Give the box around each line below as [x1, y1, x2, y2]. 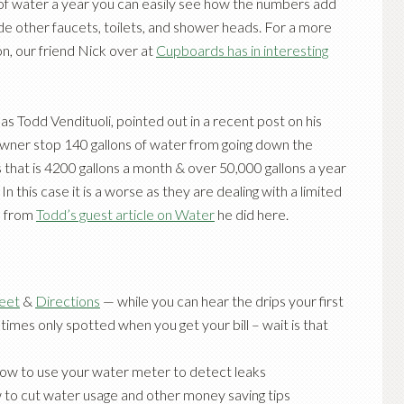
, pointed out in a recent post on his [111, 112, 322, 129]
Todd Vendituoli [17, 112, 111, 129]
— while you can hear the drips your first [100, 292, 344, 309]
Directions [35, 292, 100, 309]
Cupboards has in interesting [156, 41, 328, 59]
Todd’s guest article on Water [36, 206, 215, 223]
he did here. [215, 206, 289, 223]
